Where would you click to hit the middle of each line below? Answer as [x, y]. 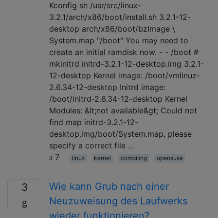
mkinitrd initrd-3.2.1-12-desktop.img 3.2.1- [127, 64]
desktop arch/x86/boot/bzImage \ [112, 28]
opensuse [170, 158]
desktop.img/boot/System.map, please [120, 134]
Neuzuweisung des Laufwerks [118, 201]
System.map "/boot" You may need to [119, 40]
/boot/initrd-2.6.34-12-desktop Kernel [118, 99]
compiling [134, 158]
